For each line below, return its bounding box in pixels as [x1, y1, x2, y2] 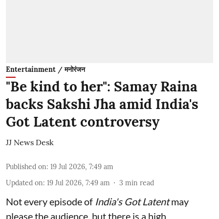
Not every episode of [6, 195, 95, 207]
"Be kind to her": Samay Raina [6, 77, 197, 95]
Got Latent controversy [6, 112, 159, 131]
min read [125, 178, 154, 187]
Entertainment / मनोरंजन [6, 65, 85, 74]
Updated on [6, 178, 43, 187]
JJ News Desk [6, 137, 54, 147]
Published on [6, 162, 46, 171]
